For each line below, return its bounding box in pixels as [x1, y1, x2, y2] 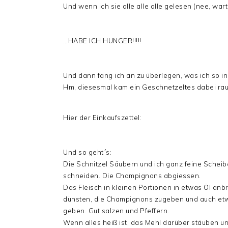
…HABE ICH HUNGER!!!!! [63, 37, 141, 45]
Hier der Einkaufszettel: [63, 113, 141, 122]
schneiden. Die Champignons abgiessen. [63, 172, 201, 180]
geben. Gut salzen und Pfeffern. [63, 207, 169, 215]
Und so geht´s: [63, 148, 111, 156]
